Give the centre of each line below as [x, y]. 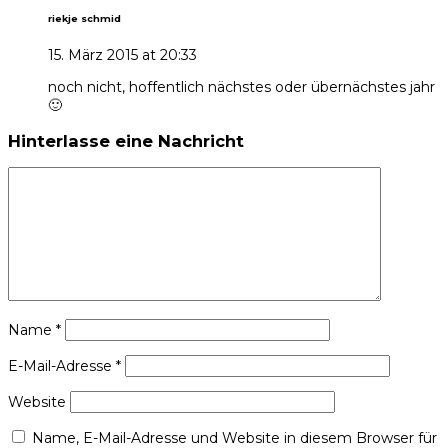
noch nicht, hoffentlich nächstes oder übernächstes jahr [241, 87]
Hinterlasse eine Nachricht [126, 140]
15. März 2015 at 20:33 [122, 55]
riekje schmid [84, 19]
